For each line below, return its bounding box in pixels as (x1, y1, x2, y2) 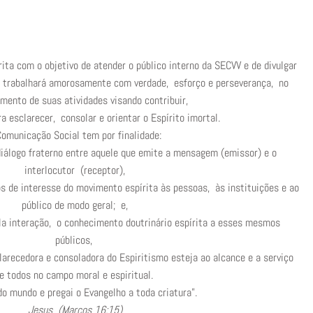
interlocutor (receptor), (24, 162, 125, 177)
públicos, (54, 232, 95, 247)
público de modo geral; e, (22, 197, 128, 212)
